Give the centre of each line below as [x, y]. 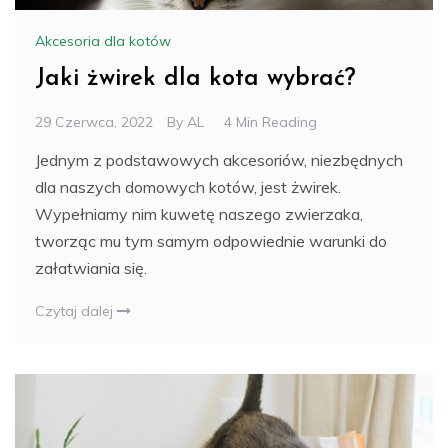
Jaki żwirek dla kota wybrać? [195, 79]
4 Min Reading [270, 122]
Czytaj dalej [76, 311]
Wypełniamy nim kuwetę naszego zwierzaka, [199, 214]
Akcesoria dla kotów [103, 41]
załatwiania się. [91, 268]
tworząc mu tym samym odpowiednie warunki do [211, 241]
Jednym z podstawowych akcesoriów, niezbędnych [219, 160]
